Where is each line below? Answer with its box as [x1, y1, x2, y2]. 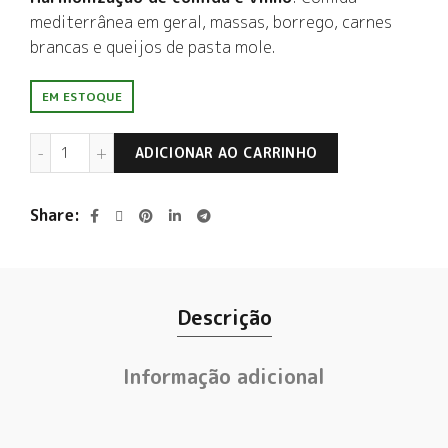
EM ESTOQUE [42, 88, 122, 105]
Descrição [176, 303, 272, 331]
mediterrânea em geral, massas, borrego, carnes [30, 11, 392, 33]
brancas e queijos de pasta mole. [30, 36, 275, 58]
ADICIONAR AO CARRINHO [135, 143, 318, 162]
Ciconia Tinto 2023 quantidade [70, 133, 284, 152]
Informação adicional [123, 362, 325, 390]
